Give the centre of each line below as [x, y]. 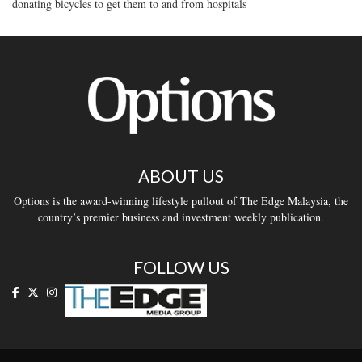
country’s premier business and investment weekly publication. [181, 217]
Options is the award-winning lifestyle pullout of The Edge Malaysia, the [181, 201]
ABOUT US [181, 176]
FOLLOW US [181, 267]
